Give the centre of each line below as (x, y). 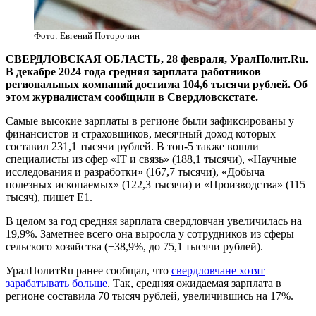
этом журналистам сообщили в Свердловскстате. (132, 97)
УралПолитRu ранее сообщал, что (89, 271)
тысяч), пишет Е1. (49, 197)
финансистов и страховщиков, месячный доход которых (141, 134)
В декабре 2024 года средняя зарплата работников (133, 72)
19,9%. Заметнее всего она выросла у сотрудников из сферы (150, 234)
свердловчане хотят (218, 271)
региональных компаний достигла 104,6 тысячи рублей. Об (157, 85)
